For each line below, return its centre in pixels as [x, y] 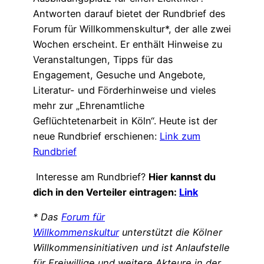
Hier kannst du [182, 176]
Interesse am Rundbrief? [91, 176]
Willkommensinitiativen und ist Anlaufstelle [131, 247]
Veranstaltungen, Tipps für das [103, 60]
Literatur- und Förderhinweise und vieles [125, 90]
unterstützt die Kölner [172, 232]
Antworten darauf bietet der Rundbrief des [129, 14]
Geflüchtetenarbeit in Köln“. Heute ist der [125, 121]
